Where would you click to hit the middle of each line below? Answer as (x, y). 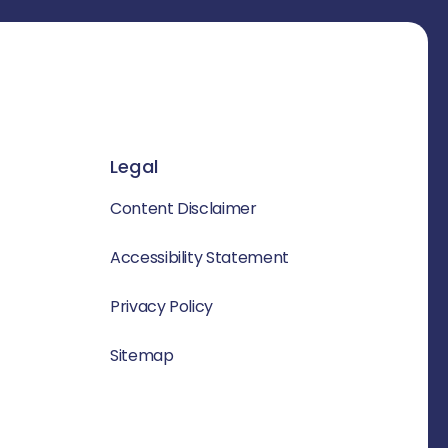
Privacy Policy (162, 307)
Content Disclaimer (183, 209)
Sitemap (142, 356)
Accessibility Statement (199, 258)
